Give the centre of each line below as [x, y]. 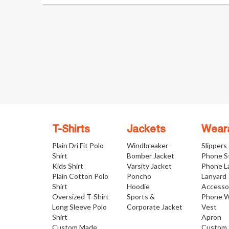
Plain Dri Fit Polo [78, 145]
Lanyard [214, 176]
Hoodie [139, 186]
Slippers [214, 145]
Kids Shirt [68, 166]
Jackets [146, 130]
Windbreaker [148, 145]
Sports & [141, 197]
